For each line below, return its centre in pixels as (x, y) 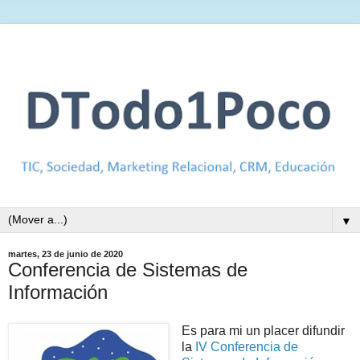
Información (58, 292)
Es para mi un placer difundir (263, 330)
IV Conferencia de (246, 346)
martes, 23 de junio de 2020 (65, 254)
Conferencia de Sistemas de (128, 269)
